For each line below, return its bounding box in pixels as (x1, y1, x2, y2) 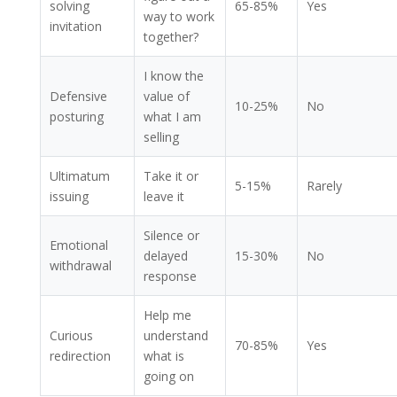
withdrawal (49, 256, 112, 274)
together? (143, 27, 198, 45)
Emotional (49, 236, 108, 253)
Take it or (143, 167, 198, 184)
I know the (143, 66, 204, 84)
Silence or (143, 226, 199, 244)
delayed (143, 246, 188, 264)
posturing (49, 107, 104, 125)
